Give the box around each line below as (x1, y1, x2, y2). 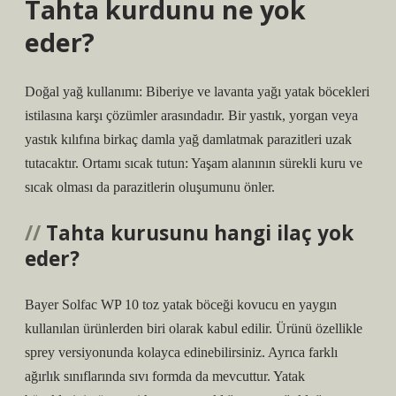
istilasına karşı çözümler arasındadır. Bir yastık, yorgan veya (25, 108, 358, 123)
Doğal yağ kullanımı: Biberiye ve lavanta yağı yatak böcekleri (25, 84, 369, 99)
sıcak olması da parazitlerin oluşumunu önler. (25, 179, 275, 194)
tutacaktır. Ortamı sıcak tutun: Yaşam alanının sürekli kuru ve (25, 156, 362, 171)
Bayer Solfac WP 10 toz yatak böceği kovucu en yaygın (25, 297, 337, 312)
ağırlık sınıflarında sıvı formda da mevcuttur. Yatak (25, 369, 305, 384)
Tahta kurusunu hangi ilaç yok (46, 219, 354, 247)
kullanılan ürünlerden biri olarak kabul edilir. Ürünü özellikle (25, 321, 362, 336)
